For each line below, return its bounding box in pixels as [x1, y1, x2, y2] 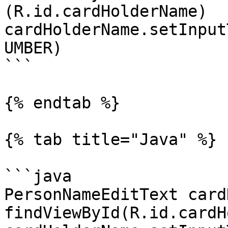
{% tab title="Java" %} [4, 130, 217, 149]
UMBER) [4, 39, 62, 57]
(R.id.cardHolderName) [4, 2, 207, 20]
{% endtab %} [4, 94, 120, 112]
